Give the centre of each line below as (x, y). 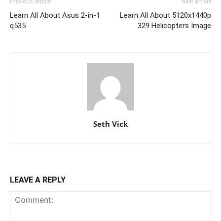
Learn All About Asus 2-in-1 (55, 15)
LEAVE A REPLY (38, 180)
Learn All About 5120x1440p (166, 15)
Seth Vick (110, 124)
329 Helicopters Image (174, 25)
